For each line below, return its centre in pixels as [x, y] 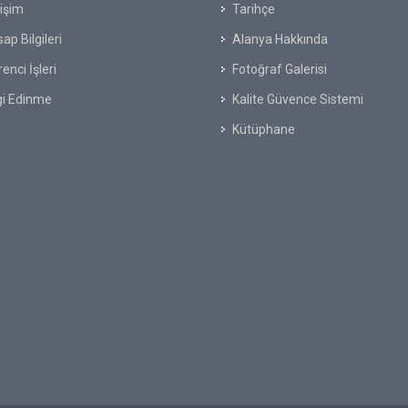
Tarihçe [254, 9]
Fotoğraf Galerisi [280, 69]
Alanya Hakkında [280, 39]
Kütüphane [264, 129]
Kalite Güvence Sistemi [298, 99]
